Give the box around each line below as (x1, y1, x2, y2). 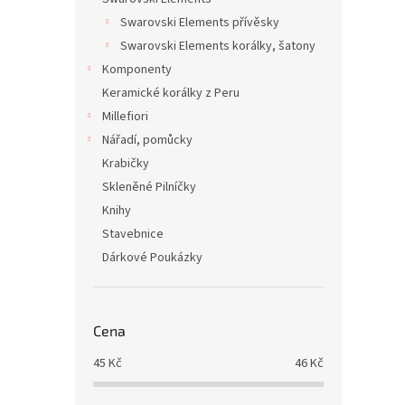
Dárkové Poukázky (102, 249, 202, 267)
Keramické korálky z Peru (102, 84, 240, 102)
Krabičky (102, 155, 149, 173)
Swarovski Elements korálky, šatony (120, 37, 316, 55)
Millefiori (102, 108, 148, 126)
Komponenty (102, 61, 172, 79)
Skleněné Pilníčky (102, 178, 196, 196)
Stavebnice (102, 225, 164, 243)
